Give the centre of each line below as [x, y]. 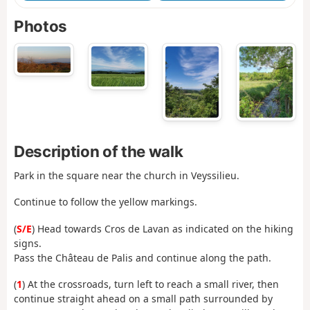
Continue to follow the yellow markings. [106, 202]
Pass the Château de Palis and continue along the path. [143, 257]
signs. [28, 243]
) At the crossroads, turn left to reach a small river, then [151, 284]
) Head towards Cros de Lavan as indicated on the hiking [163, 228]
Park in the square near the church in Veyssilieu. [127, 175]
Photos [40, 26]
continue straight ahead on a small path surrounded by [143, 299]
